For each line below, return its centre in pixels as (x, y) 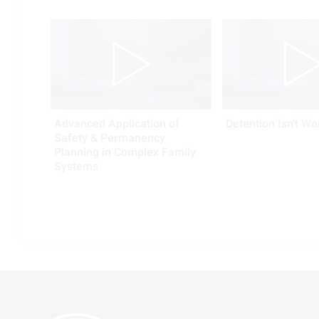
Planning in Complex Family (125, 152)
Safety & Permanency (110, 138)
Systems (76, 166)
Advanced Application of (117, 124)
